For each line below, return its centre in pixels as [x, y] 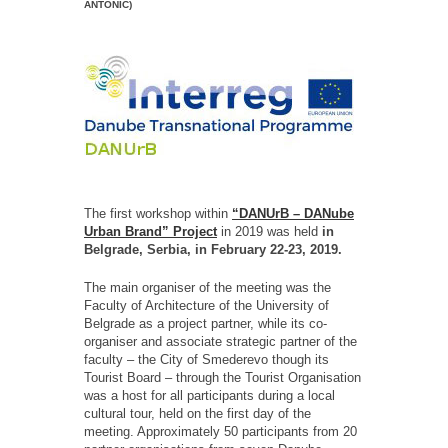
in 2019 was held [269, 231]
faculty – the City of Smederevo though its [206, 359]
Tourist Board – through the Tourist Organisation [222, 377]
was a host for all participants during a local [209, 395]
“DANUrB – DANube [293, 213]
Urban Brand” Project [150, 231]
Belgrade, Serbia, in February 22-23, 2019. [213, 249]
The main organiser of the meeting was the [207, 287]
